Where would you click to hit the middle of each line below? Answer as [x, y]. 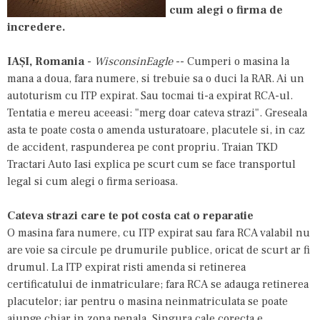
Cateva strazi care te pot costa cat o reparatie [130, 215]
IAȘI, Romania [46, 61]
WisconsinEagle [134, 61]
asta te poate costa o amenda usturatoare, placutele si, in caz [156, 130]
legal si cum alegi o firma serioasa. [92, 181]
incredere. [36, 27]
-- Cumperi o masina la [231, 61]
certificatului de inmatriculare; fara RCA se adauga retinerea [158, 284]
